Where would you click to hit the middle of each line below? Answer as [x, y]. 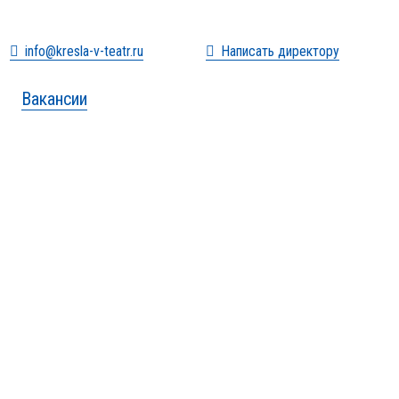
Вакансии [54, 99]
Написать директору [281, 51]
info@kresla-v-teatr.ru [85, 51]
